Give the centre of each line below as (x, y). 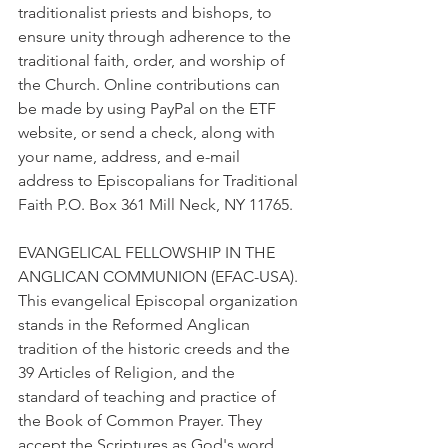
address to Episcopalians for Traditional (160, 180)
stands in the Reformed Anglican (136, 324)
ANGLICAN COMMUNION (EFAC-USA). (160, 276)
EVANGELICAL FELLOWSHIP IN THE (148, 252)
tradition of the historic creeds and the (156, 348)
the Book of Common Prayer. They (142, 420)
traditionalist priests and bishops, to (147, 12)
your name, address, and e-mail (131, 156)
